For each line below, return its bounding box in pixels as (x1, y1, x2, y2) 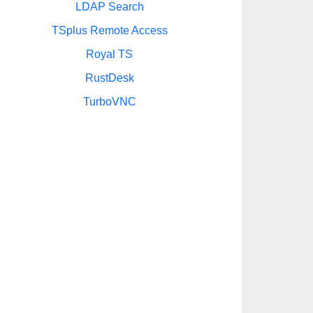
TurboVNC (82, 96, 136, 108)
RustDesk (85, 72, 134, 84)
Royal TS (86, 48, 133, 60)
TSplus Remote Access (51, 24, 168, 36)
